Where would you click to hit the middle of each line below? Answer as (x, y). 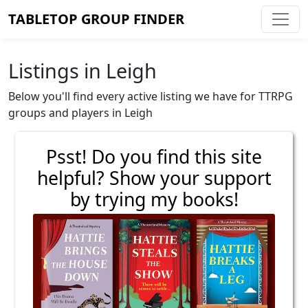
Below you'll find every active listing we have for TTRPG (151, 96)
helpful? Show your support (154, 178)
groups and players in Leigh (80, 113)
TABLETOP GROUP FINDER (96, 19)
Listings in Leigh (82, 70)
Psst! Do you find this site (154, 157)
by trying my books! (154, 199)
